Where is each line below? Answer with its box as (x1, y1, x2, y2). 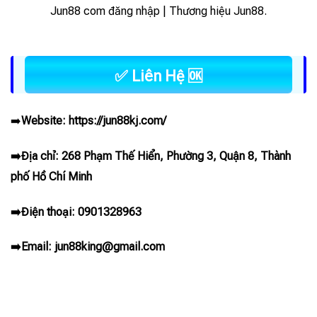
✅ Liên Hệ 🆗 (114, 67, 203, 85)
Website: (21, 113, 69, 127)
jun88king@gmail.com (54, 240, 165, 254)
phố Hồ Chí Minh (11, 169, 92, 183)
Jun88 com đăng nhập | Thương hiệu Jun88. (50, 4, 267, 18)
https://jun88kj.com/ (69, 113, 166, 127)
